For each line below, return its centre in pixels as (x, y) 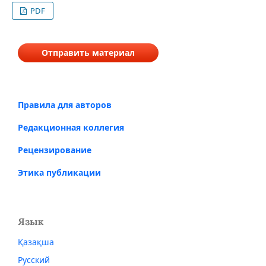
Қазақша (36, 242)
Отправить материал (88, 52)
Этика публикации (59, 172)
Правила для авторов (65, 104)
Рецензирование (55, 150)
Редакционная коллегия (71, 127)
